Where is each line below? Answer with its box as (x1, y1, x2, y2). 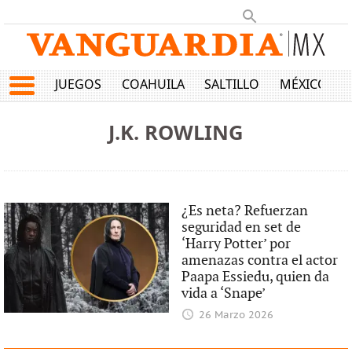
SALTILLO (204, 75, 260, 93)
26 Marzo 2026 (198, 310, 273, 321)
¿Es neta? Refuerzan (181, 203, 309, 219)
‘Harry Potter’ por (181, 236, 291, 252)
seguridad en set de (181, 219, 302, 236)
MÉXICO (279, 75, 328, 93)
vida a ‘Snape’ (181, 285, 266, 302)
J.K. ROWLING (108, 119, 244, 146)
